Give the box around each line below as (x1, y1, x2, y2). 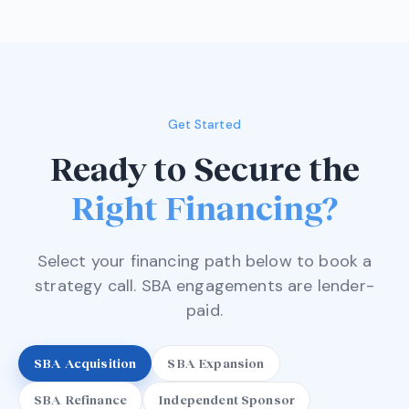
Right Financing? (71, 186, 338, 227)
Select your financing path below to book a (37, 249, 372, 272)
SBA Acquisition (34, 355, 137, 371)
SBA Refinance (34, 392, 128, 407)
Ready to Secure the (49, 147, 360, 188)
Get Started (168, 116, 241, 132)
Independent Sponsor (158, 392, 296, 407)
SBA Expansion (167, 355, 265, 371)
